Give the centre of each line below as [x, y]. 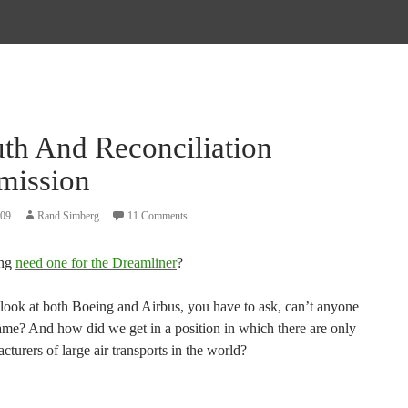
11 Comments [158, 216]
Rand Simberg [68, 216]
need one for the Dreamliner [96, 263]
